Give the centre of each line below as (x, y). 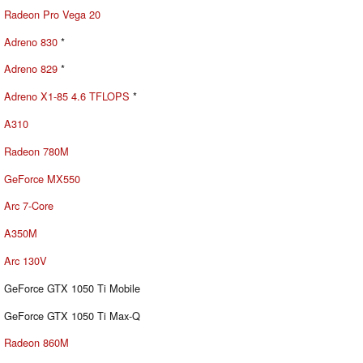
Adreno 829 (31, 69)
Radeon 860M (36, 343)
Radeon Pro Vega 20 (52, 14)
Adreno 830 (31, 41)
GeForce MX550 (42, 178)
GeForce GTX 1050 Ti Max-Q (72, 315)
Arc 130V (26, 260)
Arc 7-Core (29, 206)
